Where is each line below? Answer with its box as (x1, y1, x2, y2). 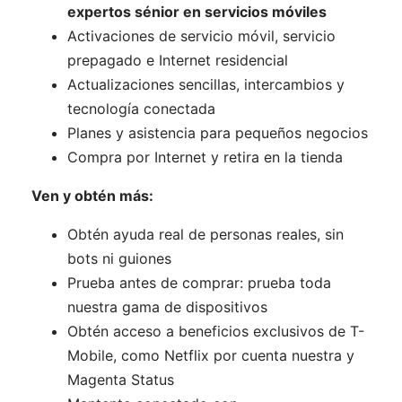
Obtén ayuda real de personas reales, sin (67, 225, 344, 244)
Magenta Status (67, 371, 174, 389)
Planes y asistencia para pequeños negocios (67, 124, 368, 143)
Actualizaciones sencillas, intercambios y (67, 75, 345, 94)
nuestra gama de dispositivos (67, 298, 267, 317)
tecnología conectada (67, 100, 215, 118)
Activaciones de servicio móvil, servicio (67, 27, 336, 46)
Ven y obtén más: (31, 187, 153, 205)
